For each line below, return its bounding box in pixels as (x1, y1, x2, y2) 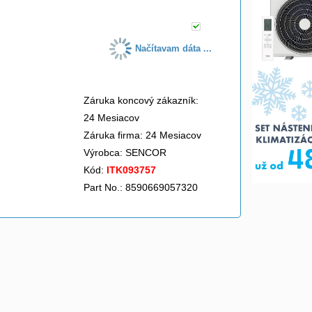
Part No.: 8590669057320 (84, 182, 198, 193)
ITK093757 (107, 164, 156, 175)
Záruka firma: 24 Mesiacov (84, 130, 201, 141)
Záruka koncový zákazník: (84, 95, 198, 106)
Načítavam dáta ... (135, 43, 212, 54)
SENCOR (125, 147, 169, 158)
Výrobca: (84, 147, 125, 158)
